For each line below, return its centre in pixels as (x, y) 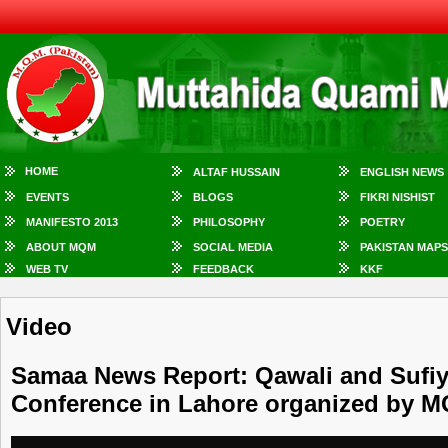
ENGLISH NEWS (402, 172)
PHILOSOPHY (229, 222)
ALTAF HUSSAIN (236, 172)
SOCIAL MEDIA (233, 247)
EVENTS (47, 197)
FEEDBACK (223, 269)
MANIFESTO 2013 (72, 222)
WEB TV (47, 269)
